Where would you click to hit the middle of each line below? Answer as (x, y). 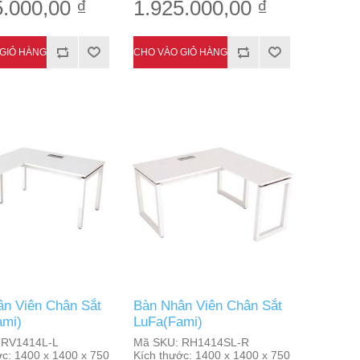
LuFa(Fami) (168, 322)
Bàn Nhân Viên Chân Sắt (207, 306)
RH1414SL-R (213, 342)
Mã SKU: (155, 342)
